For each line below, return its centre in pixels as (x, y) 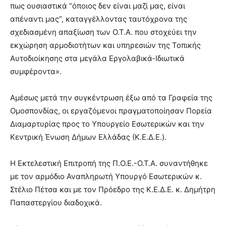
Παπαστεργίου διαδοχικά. (56, 203)
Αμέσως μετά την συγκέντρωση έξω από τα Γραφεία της (111, 98)
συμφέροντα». (36, 71)
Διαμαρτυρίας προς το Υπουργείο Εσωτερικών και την (107, 124)
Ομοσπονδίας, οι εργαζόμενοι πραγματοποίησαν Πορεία (111, 111)
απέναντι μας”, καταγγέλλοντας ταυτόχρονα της (99, 19)
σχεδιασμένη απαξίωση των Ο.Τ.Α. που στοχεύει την (103, 32)
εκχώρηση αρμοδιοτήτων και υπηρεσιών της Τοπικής (105, 45)
